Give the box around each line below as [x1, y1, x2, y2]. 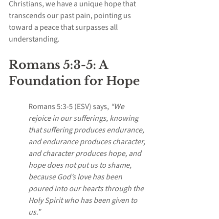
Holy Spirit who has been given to [28, 195, 139, 206]
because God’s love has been [28, 172, 124, 183]
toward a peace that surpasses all [9, 22, 119, 33]
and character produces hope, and [28, 148, 143, 159]
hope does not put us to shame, [28, 160, 133, 171]
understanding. [9, 34, 60, 45]
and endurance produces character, [28, 136, 147, 148]
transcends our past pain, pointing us [9, 10, 132, 22]
